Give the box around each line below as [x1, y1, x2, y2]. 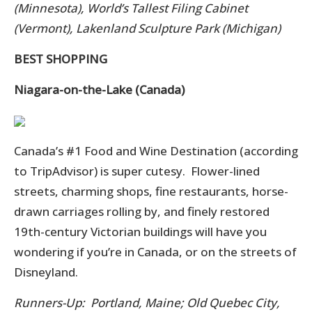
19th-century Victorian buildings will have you [14, 223, 267, 240]
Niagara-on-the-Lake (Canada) [14, 81, 185, 97]
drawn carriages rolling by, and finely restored [14, 203, 270, 219]
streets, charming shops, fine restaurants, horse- [14, 182, 288, 199]
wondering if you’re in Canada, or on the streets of [14, 243, 297, 260]
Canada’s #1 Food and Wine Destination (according [14, 142, 298, 159]
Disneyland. [14, 263, 78, 280]
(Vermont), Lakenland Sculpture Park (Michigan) [14, 19, 281, 36]
